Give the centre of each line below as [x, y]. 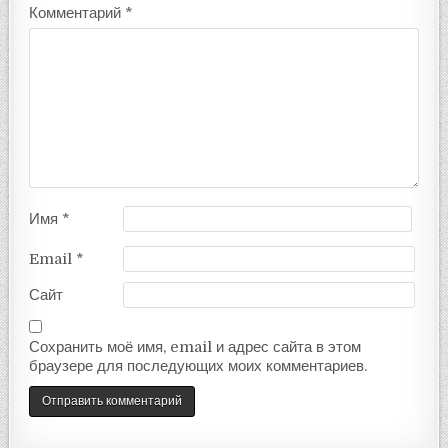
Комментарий [77, 12]
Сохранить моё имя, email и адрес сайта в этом [195, 346]
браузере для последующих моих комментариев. [198, 365]
